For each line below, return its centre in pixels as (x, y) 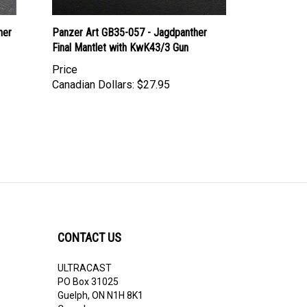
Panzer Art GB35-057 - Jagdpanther (130, 20)
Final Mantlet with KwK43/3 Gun (120, 35)
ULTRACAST (84, 255)
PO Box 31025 (88, 269)
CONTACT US (89, 224)
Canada (74, 296)
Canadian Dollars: (93, 72)
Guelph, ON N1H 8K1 (100, 282)
